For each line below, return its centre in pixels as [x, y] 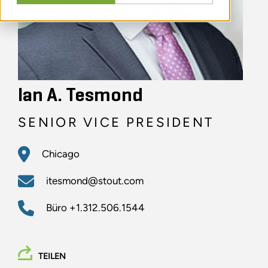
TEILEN [52, 257]
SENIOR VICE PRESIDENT [116, 123]
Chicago [61, 154]
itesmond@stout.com [95, 181]
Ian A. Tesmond [80, 96]
